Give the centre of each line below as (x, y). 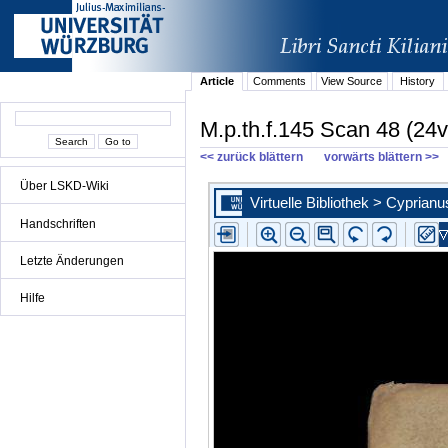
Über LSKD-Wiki (64, 186)
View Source (352, 81)
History (418, 81)
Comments (279, 81)
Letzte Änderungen (72, 260)
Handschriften (58, 223)
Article (217, 81)
